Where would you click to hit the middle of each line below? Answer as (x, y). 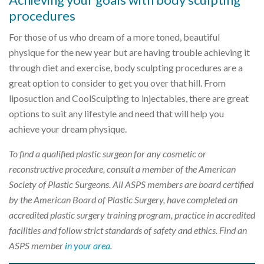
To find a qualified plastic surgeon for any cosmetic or (108, 153)
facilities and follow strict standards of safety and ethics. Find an (128, 230)
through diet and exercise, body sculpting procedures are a (126, 67)
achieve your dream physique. (68, 128)
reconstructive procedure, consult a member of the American (122, 169)
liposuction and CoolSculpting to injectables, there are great (129, 98)
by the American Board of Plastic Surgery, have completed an (123, 199)
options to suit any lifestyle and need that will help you (116, 113)
